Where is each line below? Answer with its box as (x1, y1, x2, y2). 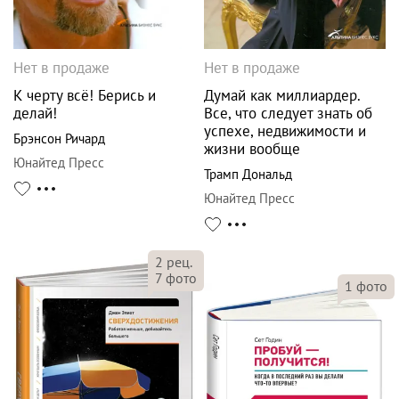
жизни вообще (204, 138, 300, 159)
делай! (13, 102, 57, 123)
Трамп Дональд (204, 165, 292, 183)
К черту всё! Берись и (13, 85, 156, 105)
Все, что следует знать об (204, 102, 372, 123)
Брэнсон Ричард (13, 129, 105, 147)
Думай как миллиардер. (204, 85, 360, 105)
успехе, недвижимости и (204, 120, 366, 141)
